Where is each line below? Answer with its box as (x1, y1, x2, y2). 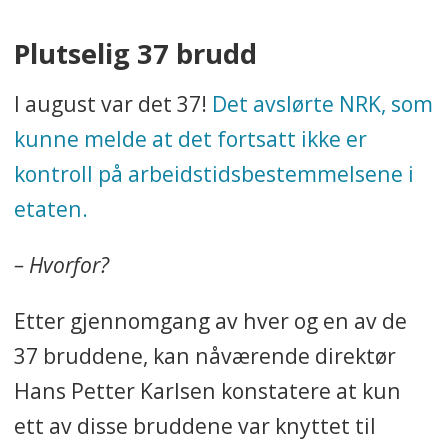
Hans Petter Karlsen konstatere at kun (13, 376, 401, 406)
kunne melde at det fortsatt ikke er (13, 124, 367, 154)
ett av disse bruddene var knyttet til (13, 411, 376, 441)
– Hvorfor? (13, 250, 109, 280)
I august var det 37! (13, 89, 212, 119)
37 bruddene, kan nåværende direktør (13, 341, 396, 371)
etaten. (13, 194, 88, 224)
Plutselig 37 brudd (13, 34, 257, 72)
